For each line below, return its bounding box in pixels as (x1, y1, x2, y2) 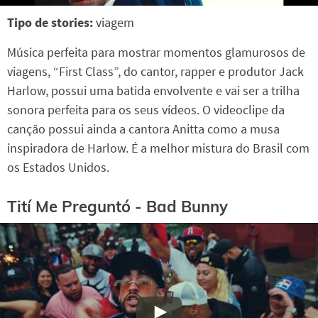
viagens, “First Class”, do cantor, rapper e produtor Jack (7, 63, 304, 80)
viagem (96, 14, 134, 31)
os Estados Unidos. (7, 159, 109, 176)
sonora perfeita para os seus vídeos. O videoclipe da (7, 102, 285, 119)
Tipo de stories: (7, 14, 96, 31)
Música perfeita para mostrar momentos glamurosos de (7, 44, 305, 61)
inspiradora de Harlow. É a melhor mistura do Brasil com (7, 140, 309, 157)
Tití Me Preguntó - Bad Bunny (7, 196, 228, 216)
